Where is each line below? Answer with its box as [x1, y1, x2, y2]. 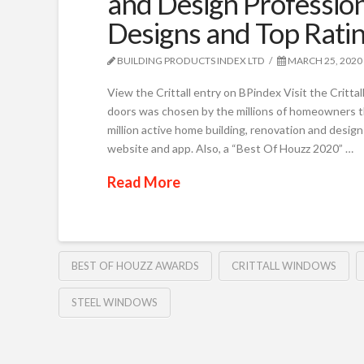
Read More [107, 172, 180, 191]
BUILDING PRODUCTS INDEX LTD [115, 54, 265, 67]
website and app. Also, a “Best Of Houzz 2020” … [107, 141, 353, 155]
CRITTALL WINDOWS [231, 259, 336, 273]
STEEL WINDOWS [71, 296, 158, 310]
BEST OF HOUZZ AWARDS [71, 259, 199, 273]
